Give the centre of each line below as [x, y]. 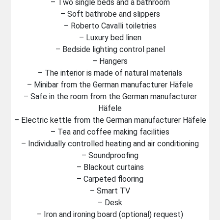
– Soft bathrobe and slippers [110, 14]
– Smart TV [110, 191]
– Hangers [110, 61]
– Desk [110, 203]
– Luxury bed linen [110, 38]
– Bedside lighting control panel [110, 49]
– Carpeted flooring [110, 179]
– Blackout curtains [110, 167]
